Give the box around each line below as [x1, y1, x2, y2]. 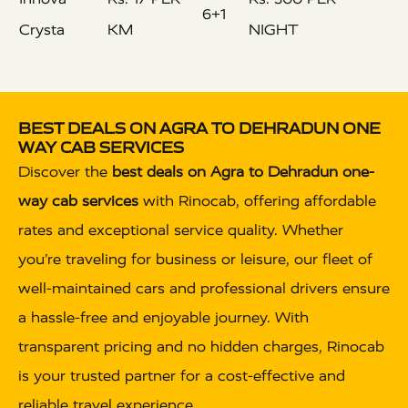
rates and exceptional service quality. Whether [18, 221, 343, 240]
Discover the [18, 163, 112, 181]
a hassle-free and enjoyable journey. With [18, 309, 309, 327]
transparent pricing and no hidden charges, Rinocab [18, 338, 384, 356]
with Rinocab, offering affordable [138, 192, 376, 210]
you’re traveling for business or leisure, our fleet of [18, 250, 372, 269]
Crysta [19, 21, 65, 39]
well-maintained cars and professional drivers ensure [18, 280, 390, 298]
